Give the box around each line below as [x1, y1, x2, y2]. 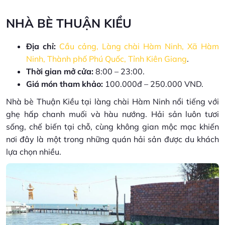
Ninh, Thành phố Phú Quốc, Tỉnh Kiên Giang [26, 53, 187, 64]
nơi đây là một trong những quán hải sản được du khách [6, 134, 219, 144]
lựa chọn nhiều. [6, 146, 61, 157]
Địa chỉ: [26, 41, 56, 51]
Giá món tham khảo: [26, 78, 103, 89]
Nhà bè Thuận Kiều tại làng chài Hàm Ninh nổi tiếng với [6, 96, 219, 106]
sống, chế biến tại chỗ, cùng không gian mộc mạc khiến [6, 121, 219, 132]
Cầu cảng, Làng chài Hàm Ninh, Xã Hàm [59, 41, 219, 51]
